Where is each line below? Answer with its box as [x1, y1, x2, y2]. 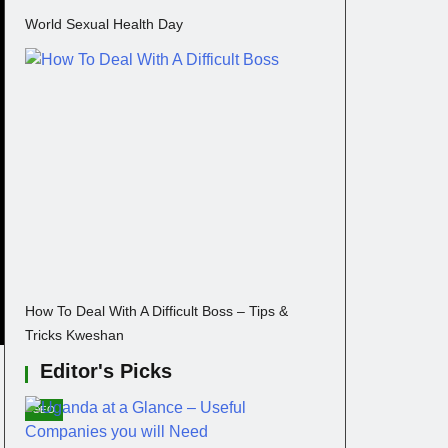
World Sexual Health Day [25, 16, 183, 33]
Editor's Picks [40, 360, 172, 383]
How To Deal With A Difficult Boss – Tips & [25, 303, 288, 320]
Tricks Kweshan [25, 327, 124, 344]
